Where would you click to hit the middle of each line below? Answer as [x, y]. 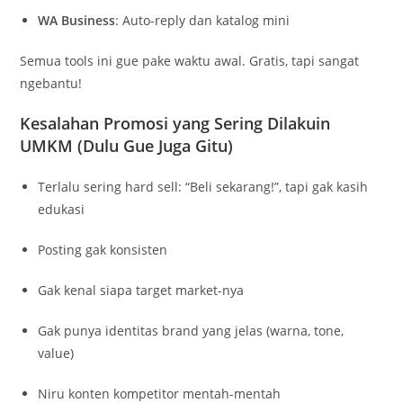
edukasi [62, 209]
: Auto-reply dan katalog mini [203, 20]
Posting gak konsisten [103, 249]
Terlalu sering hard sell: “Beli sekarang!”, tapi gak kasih [203, 186]
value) [56, 353]
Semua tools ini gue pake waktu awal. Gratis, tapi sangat [190, 60]
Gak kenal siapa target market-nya [141, 290]
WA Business [77, 20]
